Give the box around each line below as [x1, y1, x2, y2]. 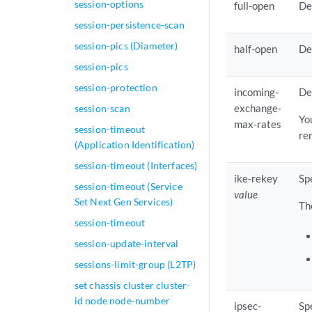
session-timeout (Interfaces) [74, 159, 198, 171]
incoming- [234, 86, 279, 99]
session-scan [74, 102, 130, 114]
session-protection [74, 81, 157, 93]
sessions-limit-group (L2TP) [74, 258, 196, 270]
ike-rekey [234, 172, 279, 185]
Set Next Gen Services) [74, 196, 173, 208]
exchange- [234, 102, 282, 115]
